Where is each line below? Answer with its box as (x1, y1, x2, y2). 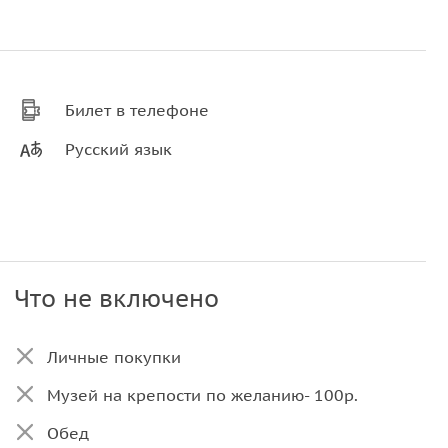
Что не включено (13, 283, 219, 314)
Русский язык (65, 139, 173, 159)
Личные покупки (46, 347, 181, 367)
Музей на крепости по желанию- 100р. (46, 385, 358, 405)
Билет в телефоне (65, 100, 210, 120)
